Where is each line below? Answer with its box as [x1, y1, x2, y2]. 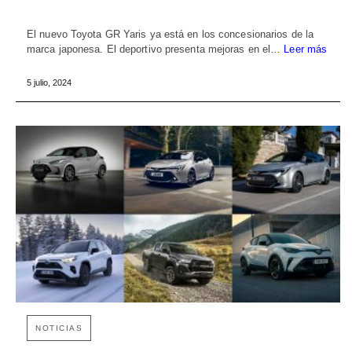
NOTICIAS [35, 323, 82, 332]
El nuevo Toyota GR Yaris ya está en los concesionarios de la [27, 28, 314, 41]
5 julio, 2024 [27, 78, 71, 88]
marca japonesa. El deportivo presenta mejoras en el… [27, 43, 284, 56]
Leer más [284, 43, 328, 56]
